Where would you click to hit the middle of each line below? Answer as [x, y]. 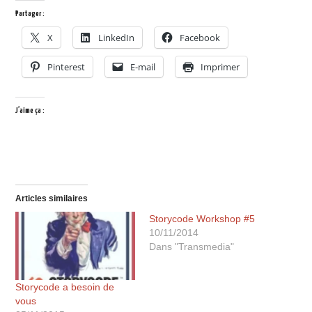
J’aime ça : [30, 110]
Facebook [200, 38]
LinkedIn [117, 38]
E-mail [143, 67]
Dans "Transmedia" [192, 247]
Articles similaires [52, 198]
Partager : [30, 14]
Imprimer [220, 67]
